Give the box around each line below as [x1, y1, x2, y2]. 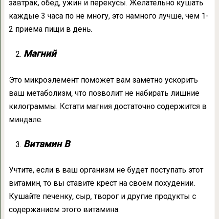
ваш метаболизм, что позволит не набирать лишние [8, 88, 199, 98]
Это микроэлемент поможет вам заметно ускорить [8, 75, 198, 85]
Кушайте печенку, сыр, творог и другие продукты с [8, 191, 196, 201]
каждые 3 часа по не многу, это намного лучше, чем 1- [8, 11, 209, 21]
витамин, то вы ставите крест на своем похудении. [8, 178, 195, 188]
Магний [23, 48, 56, 60]
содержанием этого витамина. [8, 204, 120, 214]
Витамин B [23, 138, 70, 150]
